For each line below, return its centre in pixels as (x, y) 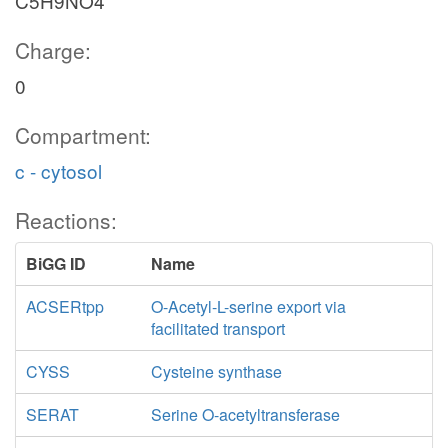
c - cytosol (58, 170)
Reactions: (66, 220)
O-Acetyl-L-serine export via (248, 306)
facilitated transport (217, 328)
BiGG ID (56, 263)
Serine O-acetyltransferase (245, 414)
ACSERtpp (65, 306)
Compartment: (83, 135)
